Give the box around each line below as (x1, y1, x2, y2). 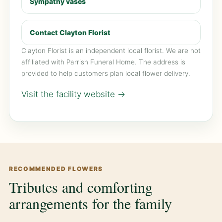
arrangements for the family (9, 193, 172, 214)
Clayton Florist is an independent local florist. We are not (21, 47, 201, 55)
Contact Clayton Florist (30, 28, 111, 37)
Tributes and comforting (9, 177, 153, 197)
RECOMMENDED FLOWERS (9, 165, 103, 173)
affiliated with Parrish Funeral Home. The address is (21, 58, 185, 66)
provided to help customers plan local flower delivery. (21, 69, 190, 78)
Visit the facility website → (21, 89, 125, 100)
